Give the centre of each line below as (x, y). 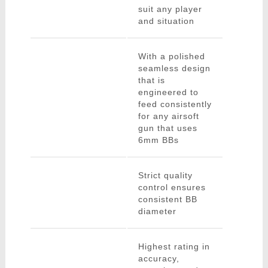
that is (151, 80)
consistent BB (167, 200)
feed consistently (175, 104)
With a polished (171, 57)
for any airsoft (168, 116)
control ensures (172, 188)
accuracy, (159, 259)
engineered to (168, 92)
